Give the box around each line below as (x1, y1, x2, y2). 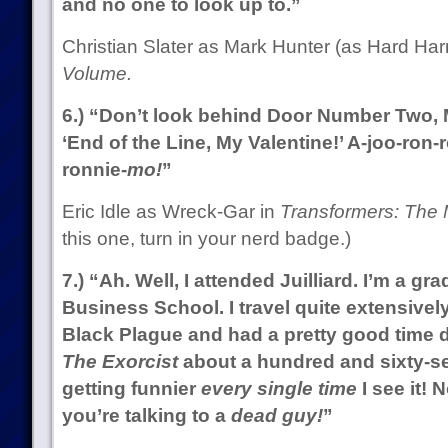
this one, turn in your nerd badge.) (61, 228, 351, 249)
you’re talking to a (61, 405, 231, 426)
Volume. (61, 63, 132, 84)
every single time (200, 378, 357, 399)
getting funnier (61, 378, 201, 399)
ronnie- (61, 159, 127, 180)
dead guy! (230, 405, 323, 426)
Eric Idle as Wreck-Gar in (61, 201, 280, 222)
